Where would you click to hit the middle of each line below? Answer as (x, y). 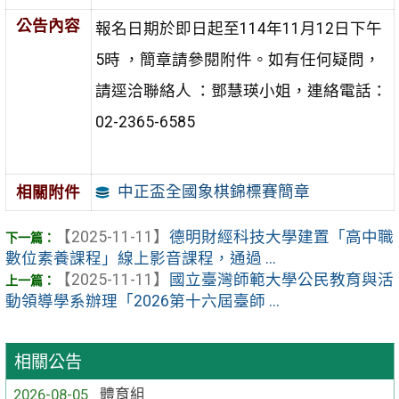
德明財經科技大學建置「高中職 (281, 237)
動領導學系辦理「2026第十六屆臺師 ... (142, 301)
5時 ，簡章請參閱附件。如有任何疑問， (237, 59)
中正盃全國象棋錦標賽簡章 (213, 192)
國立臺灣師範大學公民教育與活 (281, 280)
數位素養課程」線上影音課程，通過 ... (140, 259)
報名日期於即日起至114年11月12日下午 (238, 28)
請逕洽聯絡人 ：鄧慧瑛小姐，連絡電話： (241, 90)
